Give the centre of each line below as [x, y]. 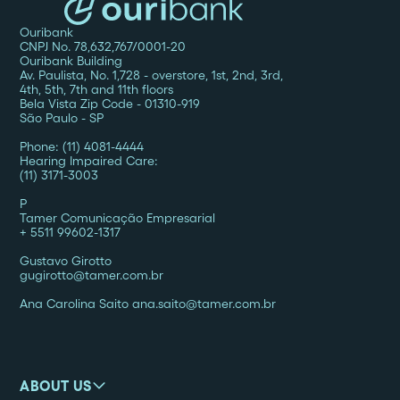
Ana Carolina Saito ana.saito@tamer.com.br [148, 304]
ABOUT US [56, 386]
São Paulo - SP [62, 118]
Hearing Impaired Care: [89, 161]
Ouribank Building [71, 61]
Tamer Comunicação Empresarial [118, 218]
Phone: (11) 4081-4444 [82, 147]
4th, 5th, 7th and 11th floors [97, 90]
